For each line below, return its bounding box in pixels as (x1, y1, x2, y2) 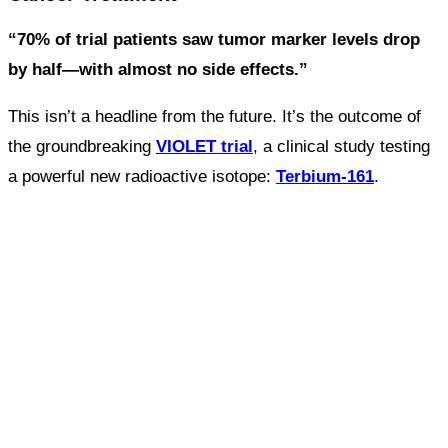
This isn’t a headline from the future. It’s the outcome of (8, 107, 421, 127)
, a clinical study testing (253, 137, 430, 157)
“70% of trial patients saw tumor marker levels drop (8, 30, 420, 50)
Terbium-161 (276, 167, 374, 187)
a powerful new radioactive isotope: (8, 167, 276, 187)
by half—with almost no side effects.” (8, 60, 308, 80)
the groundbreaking (8, 137, 156, 157)
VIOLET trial (156, 137, 253, 157)
